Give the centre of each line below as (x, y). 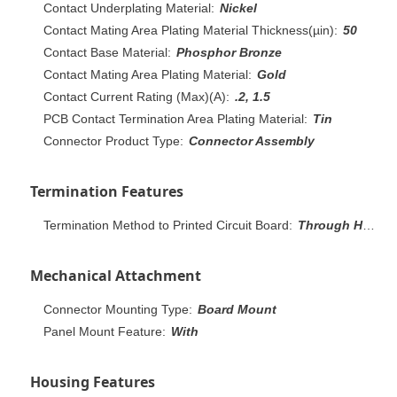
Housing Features (93, 381)
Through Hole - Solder (330, 225)
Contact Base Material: (107, 52)
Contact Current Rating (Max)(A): (136, 96)
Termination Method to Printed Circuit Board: (168, 225)
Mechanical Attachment (116, 275)
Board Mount (237, 309)
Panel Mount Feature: (105, 331)
